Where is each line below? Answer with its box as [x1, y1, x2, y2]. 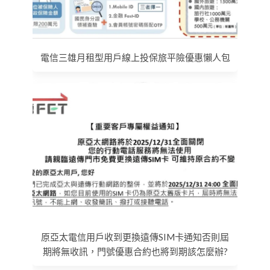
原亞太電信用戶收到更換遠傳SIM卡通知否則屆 [41, 231, 229, 242]
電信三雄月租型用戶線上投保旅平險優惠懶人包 [40, 51, 230, 63]
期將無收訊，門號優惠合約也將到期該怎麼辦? [42, 245, 228, 257]
